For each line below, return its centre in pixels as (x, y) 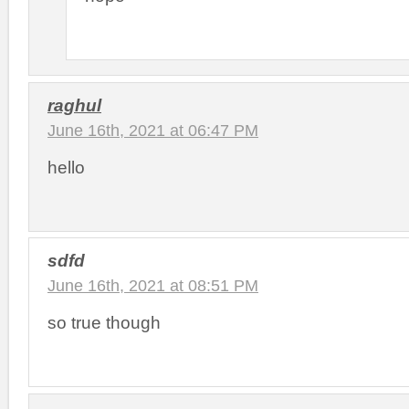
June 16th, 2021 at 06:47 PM (153, 130)
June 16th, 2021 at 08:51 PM (153, 286)
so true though (104, 322)
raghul (74, 105)
